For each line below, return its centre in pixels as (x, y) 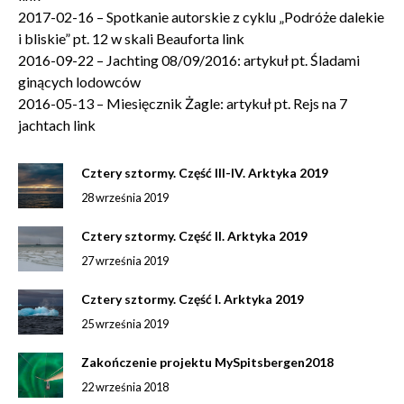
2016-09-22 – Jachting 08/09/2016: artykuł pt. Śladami (189, 60)
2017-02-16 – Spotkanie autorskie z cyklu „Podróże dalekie (201, 17)
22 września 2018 (125, 387)
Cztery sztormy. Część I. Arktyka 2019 (193, 299)
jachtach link (57, 125)
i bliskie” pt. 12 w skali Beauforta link (131, 38)
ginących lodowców (79, 82)
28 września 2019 (125, 197)
